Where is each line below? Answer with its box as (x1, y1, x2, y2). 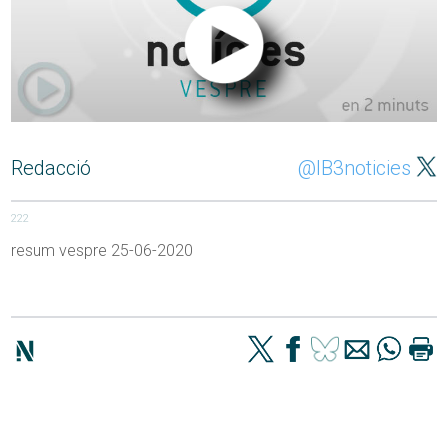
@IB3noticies (297, 156, 411, 181)
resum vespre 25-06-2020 (11, 241, 194, 261)
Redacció (11, 156, 92, 181)
